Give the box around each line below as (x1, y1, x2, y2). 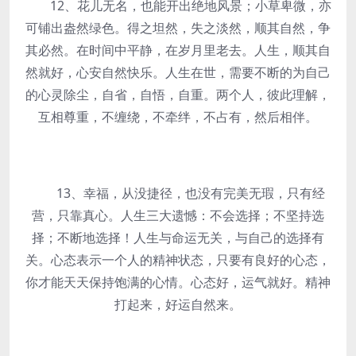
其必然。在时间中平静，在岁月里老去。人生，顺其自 (25, 41, 331, 59)
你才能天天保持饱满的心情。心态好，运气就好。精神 (25, 273, 331, 291)
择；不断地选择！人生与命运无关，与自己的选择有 (32, 229, 324, 246)
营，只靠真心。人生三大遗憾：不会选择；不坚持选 (32, 207, 324, 224)
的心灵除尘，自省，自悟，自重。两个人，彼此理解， (25, 86, 331, 103)
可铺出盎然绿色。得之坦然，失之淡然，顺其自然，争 (25, 19, 331, 37)
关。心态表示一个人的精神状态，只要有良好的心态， (25, 251, 331, 269)
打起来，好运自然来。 (114, 296, 242, 313)
